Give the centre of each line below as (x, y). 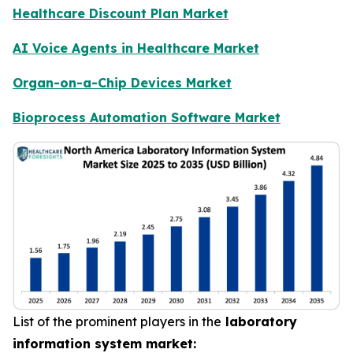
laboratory (259, 321)
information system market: (104, 343)
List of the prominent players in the (117, 321)
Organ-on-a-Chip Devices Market (122, 83)
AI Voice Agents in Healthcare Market (136, 48)
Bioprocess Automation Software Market (147, 118)
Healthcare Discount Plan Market (121, 14)
